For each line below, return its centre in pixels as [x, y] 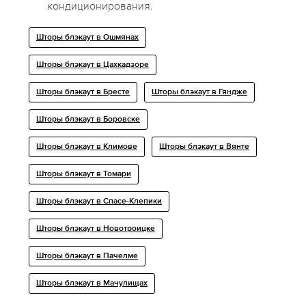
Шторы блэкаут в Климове [87, 147]
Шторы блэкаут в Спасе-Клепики [99, 202]
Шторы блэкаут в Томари [84, 175]
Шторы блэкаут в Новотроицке [96, 229]
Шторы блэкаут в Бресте [83, 93]
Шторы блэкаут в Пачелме [87, 256]
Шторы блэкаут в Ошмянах [88, 38]
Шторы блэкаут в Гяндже [200, 93]
